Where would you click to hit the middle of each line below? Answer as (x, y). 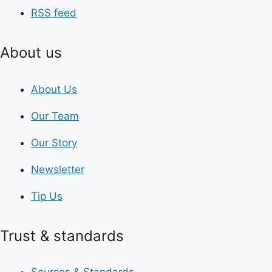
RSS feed (54, 13)
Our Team (55, 116)
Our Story (54, 142)
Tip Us (47, 196)
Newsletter (58, 169)
